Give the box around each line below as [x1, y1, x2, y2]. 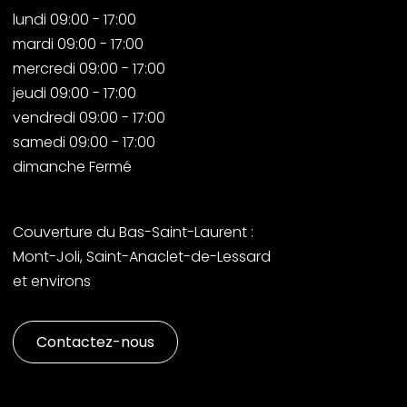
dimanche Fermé [13, 155, 132, 177]
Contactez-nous [36, 331, 154, 352]
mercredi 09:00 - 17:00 [13, 57, 165, 79]
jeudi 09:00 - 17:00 [13, 82, 136, 104]
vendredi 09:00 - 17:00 [13, 106, 165, 128]
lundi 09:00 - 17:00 [13, 8, 136, 30]
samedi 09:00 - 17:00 [13, 131, 155, 153]
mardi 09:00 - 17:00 [13, 33, 144, 55]
